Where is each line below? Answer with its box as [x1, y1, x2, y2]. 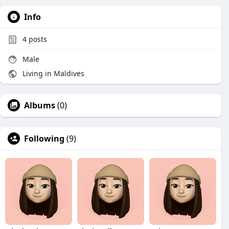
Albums [24, 100, 55, 111]
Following [24, 133, 64, 144]
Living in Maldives [20, 68, 84, 78]
